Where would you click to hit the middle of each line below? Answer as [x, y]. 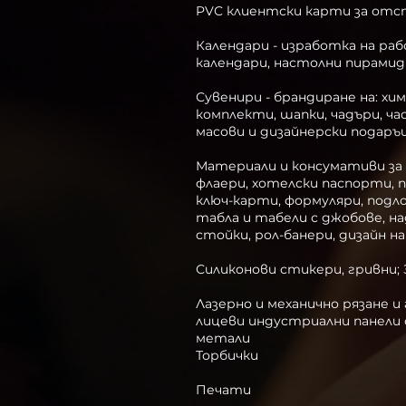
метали [232, 338]
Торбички [227, 355]
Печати [223, 390]
